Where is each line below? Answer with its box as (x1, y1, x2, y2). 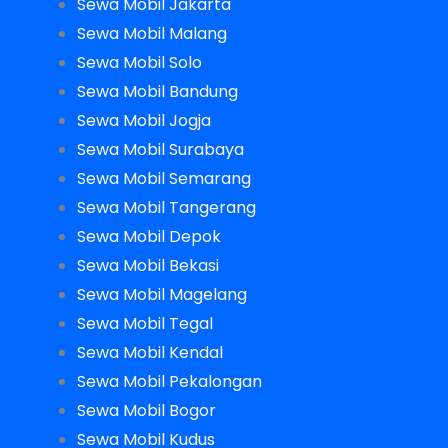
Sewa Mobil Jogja (76, 108, 211, 132)
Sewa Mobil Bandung (76, 79, 238, 103)
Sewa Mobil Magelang (76, 282, 247, 306)
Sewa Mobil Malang (76, 21, 227, 45)
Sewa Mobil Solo (76, 50, 202, 74)
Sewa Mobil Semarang (76, 166, 251, 190)
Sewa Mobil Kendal (76, 340, 223, 364)
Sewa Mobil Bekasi (76, 253, 219, 277)
